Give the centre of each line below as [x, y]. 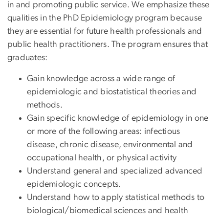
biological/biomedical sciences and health [108, 211]
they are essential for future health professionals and [105, 32]
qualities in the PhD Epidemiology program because [105, 18]
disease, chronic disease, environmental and [110, 145]
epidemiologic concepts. [74, 185]
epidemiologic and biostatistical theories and [112, 92]
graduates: [28, 58]
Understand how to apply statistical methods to [116, 198]
